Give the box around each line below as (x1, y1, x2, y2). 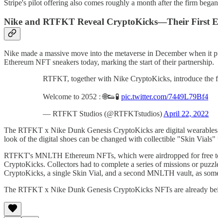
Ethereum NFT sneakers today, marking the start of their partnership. (4, 58, 214, 67)
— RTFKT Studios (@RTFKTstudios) (43, 109, 163, 118)
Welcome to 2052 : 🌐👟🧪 (43, 92, 121, 101)
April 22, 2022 (163, 109, 209, 118)
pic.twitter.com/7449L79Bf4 (121, 92, 208, 101)
